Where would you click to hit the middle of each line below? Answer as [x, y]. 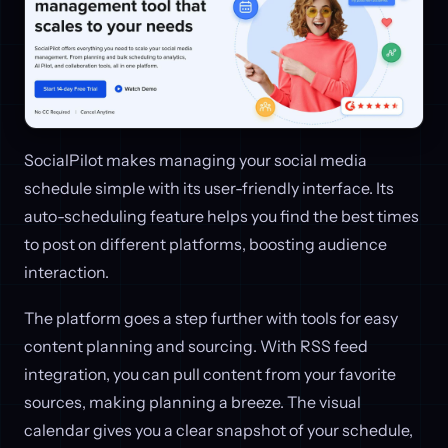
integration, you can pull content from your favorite [210, 374]
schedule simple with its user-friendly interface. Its [209, 188]
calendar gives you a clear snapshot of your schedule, [218, 430]
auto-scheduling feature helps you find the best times [221, 216]
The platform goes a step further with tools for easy [211, 318]
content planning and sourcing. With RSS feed [196, 346]
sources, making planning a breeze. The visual [192, 402]
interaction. [66, 272]
